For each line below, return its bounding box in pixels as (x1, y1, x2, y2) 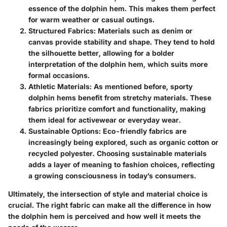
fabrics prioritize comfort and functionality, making (28, 104, 206, 113)
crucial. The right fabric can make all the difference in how (8, 201, 211, 210)
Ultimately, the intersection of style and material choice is (8, 190, 208, 199)
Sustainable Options (28, 127, 99, 136)
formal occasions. (28, 71, 90, 80)
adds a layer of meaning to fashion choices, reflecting (28, 160, 215, 169)
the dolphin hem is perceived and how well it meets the (8, 212, 201, 221)
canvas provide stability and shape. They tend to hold (28, 37, 215, 47)
